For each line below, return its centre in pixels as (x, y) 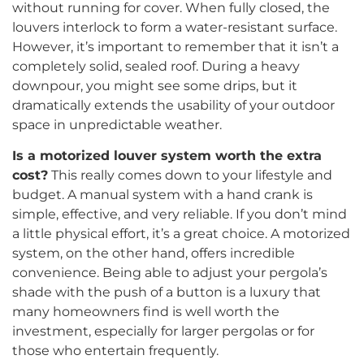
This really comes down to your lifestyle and (190, 175)
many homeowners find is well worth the (146, 312)
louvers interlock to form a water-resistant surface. (175, 27)
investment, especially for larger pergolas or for (163, 331)
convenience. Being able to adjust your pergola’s (170, 273)
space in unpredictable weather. (117, 124)
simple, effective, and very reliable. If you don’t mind (180, 214)
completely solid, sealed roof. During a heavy (156, 66)
